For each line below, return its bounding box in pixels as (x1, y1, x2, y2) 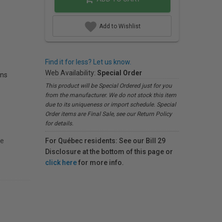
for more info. (77, 159, 124, 166)
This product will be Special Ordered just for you (45, 82, 172, 89)
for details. (45, 120, 73, 127)
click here (45, 159, 77, 166)
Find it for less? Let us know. (45, 58, 131, 66)
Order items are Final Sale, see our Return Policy (45, 111, 172, 117)
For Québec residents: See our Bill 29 (45, 137, 166, 145)
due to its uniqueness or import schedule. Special (45, 101, 176, 108)
